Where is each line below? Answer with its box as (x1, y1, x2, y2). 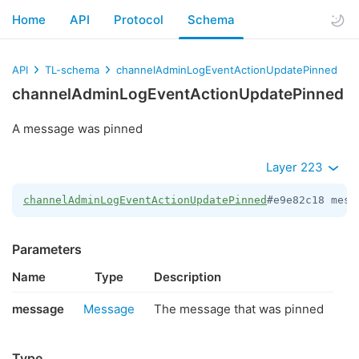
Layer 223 (266, 159, 326, 175)
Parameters (12, 241, 82, 257)
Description (154, 269, 221, 284)
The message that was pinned (154, 301, 324, 317)
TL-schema (45, 63, 99, 76)
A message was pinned (12, 121, 143, 136)
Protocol (114, 11, 163, 27)
